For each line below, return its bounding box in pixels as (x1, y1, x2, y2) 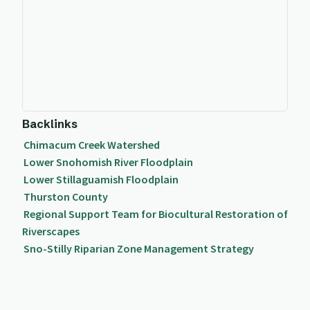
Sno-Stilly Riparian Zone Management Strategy (23, 241, 254, 256)
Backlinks (22, 117, 77, 131)
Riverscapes (22, 224, 80, 239)
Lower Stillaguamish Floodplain (23, 172, 179, 187)
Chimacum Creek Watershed (23, 138, 160, 152)
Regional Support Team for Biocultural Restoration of (23, 207, 288, 221)
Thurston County (23, 190, 108, 204)
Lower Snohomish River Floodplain (23, 155, 193, 170)
